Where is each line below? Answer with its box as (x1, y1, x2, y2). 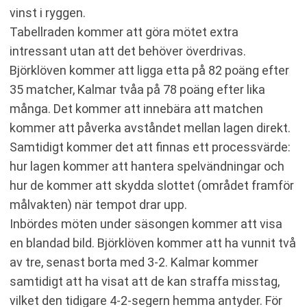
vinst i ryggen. (10, 5, 86, 20)
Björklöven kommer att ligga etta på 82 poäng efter (10, 63, 289, 77)
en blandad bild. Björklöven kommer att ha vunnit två (10, 236, 296, 250)
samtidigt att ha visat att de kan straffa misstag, (10, 274, 280, 288)
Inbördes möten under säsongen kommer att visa (10, 217, 282, 231)
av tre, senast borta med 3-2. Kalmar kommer (10, 255, 258, 269)
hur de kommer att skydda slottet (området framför (10, 178, 294, 193)
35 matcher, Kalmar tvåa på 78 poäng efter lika (10, 82, 265, 97)
